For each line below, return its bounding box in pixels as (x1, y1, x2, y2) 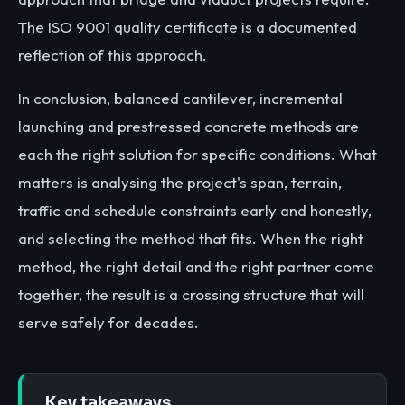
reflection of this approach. (18, 45, 207, 65)
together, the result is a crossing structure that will (18, 284, 364, 304)
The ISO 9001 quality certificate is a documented (18, 17, 357, 37)
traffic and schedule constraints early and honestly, (18, 200, 372, 220)
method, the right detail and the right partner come (18, 256, 374, 276)
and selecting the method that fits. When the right (18, 228, 363, 248)
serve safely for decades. (18, 312, 199, 332)
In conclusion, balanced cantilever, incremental (18, 88, 343, 108)
